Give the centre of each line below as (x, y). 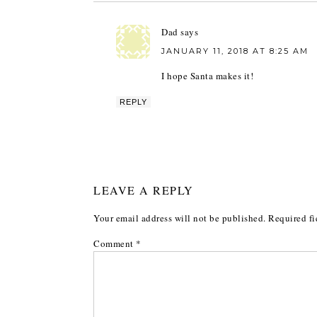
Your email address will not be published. (180, 218)
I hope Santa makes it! (207, 76)
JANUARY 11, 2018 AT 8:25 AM (235, 51)
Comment (115, 243)
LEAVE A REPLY (144, 190)
